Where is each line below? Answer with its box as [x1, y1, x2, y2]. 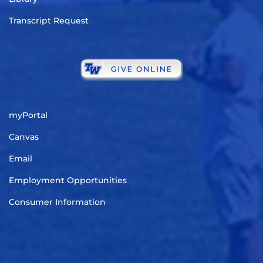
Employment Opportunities [9, 175, 127, 186]
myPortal [9, 110, 48, 120]
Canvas [9, 131, 39, 142]
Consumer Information [9, 197, 106, 207]
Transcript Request [9, 15, 89, 26]
